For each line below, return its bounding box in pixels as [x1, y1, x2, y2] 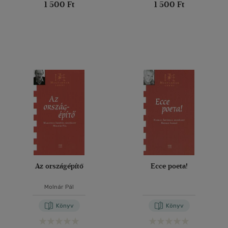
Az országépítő [35, 162, 83, 170]
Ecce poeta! [150, 162, 188, 170]
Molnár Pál [44, 183, 74, 190]
